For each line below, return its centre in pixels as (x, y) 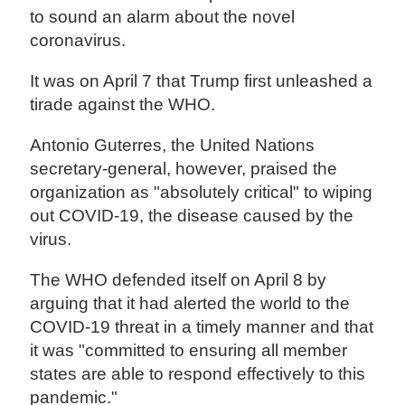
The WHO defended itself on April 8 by (179, 280)
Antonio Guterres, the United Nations (173, 146)
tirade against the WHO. (125, 105)
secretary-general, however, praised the (184, 169)
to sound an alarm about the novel (163, 17)
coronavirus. (80, 41)
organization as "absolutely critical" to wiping (202, 193)
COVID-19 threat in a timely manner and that (202, 327)
